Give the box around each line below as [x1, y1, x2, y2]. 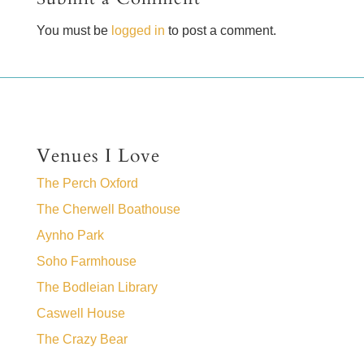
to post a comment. [164, 23, 276, 37]
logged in [110, 23, 165, 37]
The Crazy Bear [36, 331, 128, 346]
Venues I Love [36, 142, 160, 168]
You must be [36, 23, 111, 37]
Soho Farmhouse [36, 253, 136, 268]
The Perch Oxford [36, 175, 138, 190]
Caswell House [36, 305, 125, 320]
